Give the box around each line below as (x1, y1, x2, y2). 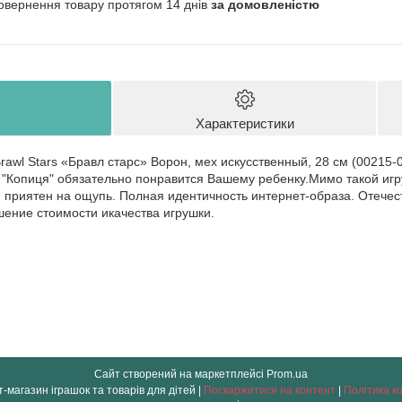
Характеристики (195, 115, 294, 131)
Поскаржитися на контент (204, 383, 336, 397)
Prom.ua (267, 367, 308, 380)
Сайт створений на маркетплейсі (94, 367, 267, 380)
